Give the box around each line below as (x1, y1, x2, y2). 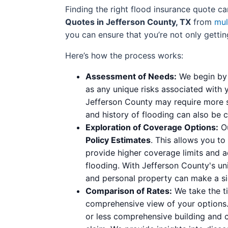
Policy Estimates (85, 134, 151, 145)
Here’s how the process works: (65, 50, 183, 61)
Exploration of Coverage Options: (85, 122, 218, 132)
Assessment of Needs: (85, 71, 177, 81)
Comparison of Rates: (85, 185, 172, 196)
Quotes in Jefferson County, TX (65, 16, 191, 27)
